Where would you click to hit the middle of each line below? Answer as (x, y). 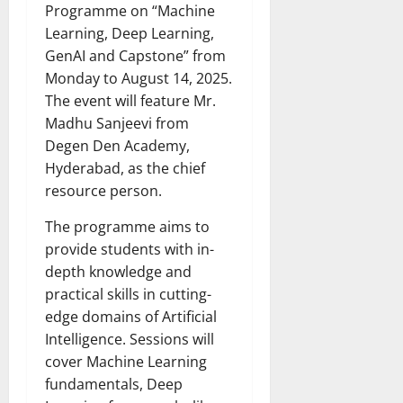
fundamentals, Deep (114, 384)
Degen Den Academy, (117, 145)
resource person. (103, 190)
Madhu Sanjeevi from (117, 123)
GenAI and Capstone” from (135, 55)
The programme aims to (127, 226)
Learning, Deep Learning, (130, 33)
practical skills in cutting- (128, 294)
